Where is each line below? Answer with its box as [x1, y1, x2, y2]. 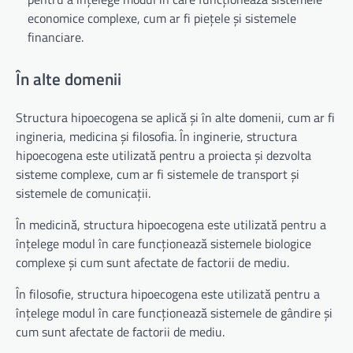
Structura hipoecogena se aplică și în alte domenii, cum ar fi [16, 108, 335, 128]
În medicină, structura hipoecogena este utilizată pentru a [16, 215, 326, 235]
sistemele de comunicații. [16, 184, 150, 203]
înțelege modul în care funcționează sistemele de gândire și [16, 303, 333, 323]
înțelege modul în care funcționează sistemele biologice [16, 234, 311, 254]
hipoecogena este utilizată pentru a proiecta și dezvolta [16, 146, 311, 165]
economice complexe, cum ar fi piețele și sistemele [28, 9, 296, 28]
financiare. [28, 28, 84, 47]
